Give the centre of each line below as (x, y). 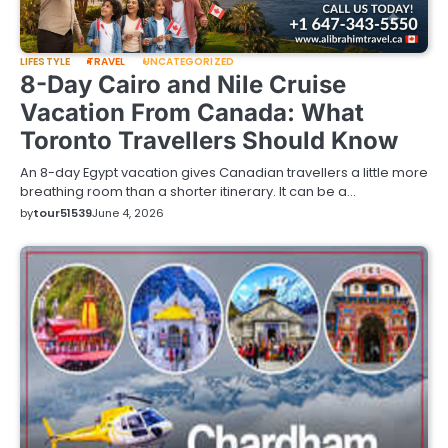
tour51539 (62, 212)
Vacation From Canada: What (192, 112)
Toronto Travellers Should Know (209, 140)
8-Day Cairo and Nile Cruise (183, 84)
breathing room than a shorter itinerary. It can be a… (188, 191)
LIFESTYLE (45, 61)
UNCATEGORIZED (188, 61)
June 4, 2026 (128, 212)
